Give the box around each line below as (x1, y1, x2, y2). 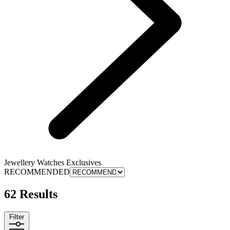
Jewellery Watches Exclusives (4, 158, 101, 167)
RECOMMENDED (4, 167, 70, 176)
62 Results (4, 187, 57, 201)
